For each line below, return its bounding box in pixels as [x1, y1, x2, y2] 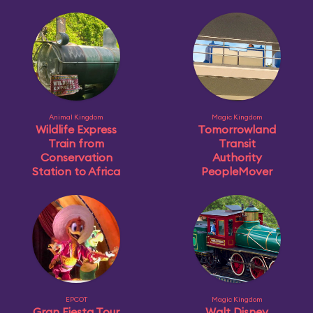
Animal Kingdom [49, 112, 103, 122]
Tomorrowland [198, 122, 276, 136]
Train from [48, 136, 104, 150]
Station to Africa [32, 164, 120, 178]
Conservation [40, 150, 112, 164]
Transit [218, 136, 256, 150]
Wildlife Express [36, 122, 117, 136]
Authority [212, 150, 262, 164]
